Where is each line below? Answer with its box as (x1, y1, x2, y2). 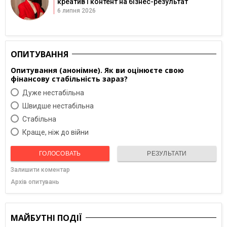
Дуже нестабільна (22, 88, 84, 97)
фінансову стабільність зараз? (11, 73, 128, 84)
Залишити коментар (11, 166, 70, 173)
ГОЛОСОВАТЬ (39, 149, 81, 157)
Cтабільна (22, 115, 56, 123)
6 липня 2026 (57, 7, 96, 14)
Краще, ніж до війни (22, 128, 89, 136)
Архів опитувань (11, 178, 59, 185)
